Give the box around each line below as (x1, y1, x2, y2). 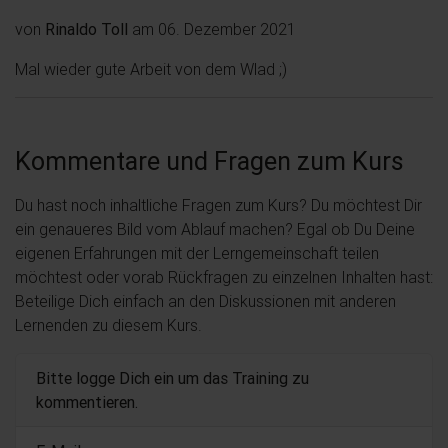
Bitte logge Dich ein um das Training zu (36, 367, 309, 388)
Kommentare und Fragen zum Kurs (15, 145, 404, 177)
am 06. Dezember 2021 (128, 18, 296, 39)
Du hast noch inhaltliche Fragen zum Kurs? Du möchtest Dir (15, 194, 422, 215)
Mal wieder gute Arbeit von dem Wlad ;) (15, 58, 287, 79)
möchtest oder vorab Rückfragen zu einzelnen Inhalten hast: (15, 266, 433, 287)
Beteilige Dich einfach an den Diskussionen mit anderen (15, 290, 396, 311)
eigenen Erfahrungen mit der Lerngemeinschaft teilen (15, 242, 379, 263)
